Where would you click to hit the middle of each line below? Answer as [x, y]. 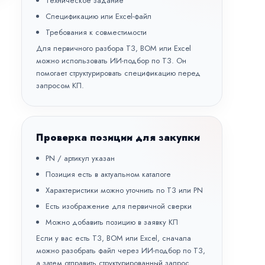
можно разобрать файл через [89, 251]
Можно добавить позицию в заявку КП [112, 222]
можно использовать [73, 61]
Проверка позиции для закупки [118, 138]
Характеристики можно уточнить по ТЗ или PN [124, 190]
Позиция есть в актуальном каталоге [108, 174]
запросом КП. [60, 85]
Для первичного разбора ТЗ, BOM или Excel [114, 48]
